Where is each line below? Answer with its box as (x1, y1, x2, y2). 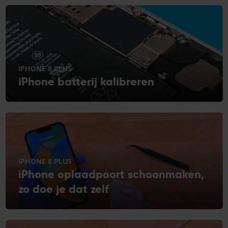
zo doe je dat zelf (18, 181, 108, 196)
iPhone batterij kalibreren (18, 74, 154, 89)
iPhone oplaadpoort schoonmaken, (18, 166, 204, 181)
